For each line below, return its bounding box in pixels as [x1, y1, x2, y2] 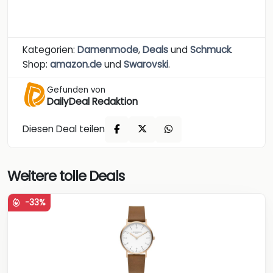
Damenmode [77, 43, 138, 56]
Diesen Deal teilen [23, 122, 105, 136]
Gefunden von [47, 83, 105, 96]
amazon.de [50, 57, 102, 71]
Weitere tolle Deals [7, 166, 124, 186]
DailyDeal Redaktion [47, 94, 138, 108]
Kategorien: [23, 43, 77, 56]
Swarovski [124, 57, 168, 71]
